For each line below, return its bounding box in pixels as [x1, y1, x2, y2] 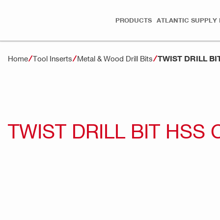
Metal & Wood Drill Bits [77, 54, 153, 63]
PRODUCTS [115, 17, 152, 24]
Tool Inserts [33, 54, 72, 63]
